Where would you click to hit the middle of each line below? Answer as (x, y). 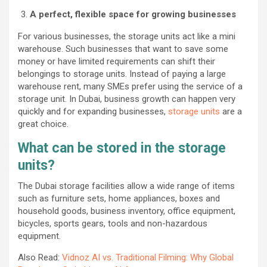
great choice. (43, 124)
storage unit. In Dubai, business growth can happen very (127, 99)
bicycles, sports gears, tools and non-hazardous (113, 223)
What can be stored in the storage (122, 148)
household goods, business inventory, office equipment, (127, 211)
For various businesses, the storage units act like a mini (127, 36)
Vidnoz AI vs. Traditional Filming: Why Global (148, 257)
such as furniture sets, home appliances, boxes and (119, 198)
